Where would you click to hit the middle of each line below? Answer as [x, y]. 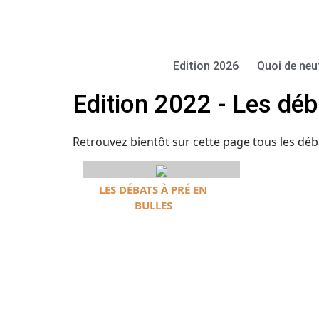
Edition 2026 [206, 66]
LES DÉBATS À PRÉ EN [153, 189]
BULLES [153, 205]
